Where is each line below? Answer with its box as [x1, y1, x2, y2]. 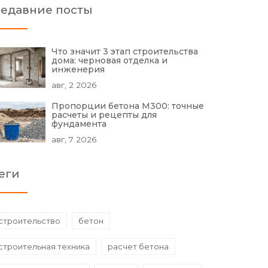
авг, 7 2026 [51, 135, 96, 144]
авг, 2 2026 [51, 80, 96, 90]
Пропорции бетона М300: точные [51, 100, 204, 111]
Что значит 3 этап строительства [51, 46, 198, 57]
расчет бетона [108, 242, 169, 251]
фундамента [51, 118, 106, 129]
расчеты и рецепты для [51, 109, 157, 120]
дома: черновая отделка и [51, 55, 167, 66]
